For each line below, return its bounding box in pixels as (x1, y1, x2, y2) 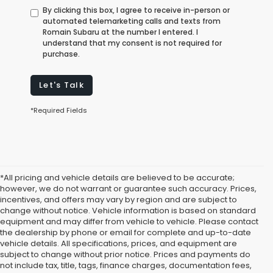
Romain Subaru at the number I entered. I (43, 27, 198, 38)
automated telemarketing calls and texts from (43, 16, 221, 27)
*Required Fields (30, 105, 87, 116)
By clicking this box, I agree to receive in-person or (43, 5, 230, 16)
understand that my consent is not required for (43, 38, 222, 49)
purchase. (43, 49, 80, 60)
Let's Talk (39, 79, 84, 91)
